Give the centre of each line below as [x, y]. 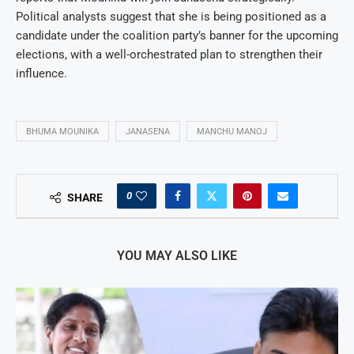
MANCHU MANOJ [232, 132]
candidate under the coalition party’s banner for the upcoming [177, 36]
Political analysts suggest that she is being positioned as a [171, 17]
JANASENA [148, 132]
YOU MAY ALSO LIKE [177, 256]
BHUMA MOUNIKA [62, 132]
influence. [41, 74]
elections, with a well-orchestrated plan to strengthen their [169, 55]
